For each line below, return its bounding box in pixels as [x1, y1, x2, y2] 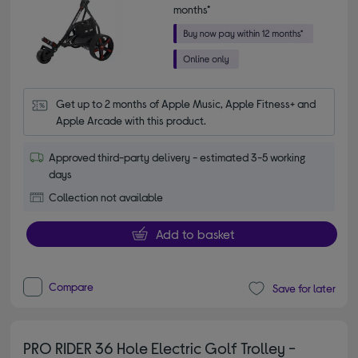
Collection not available [49, 190, 164, 204]
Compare [49, 279, 94, 293]
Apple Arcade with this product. [56, 113, 207, 127]
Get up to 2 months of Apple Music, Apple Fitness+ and [56, 97, 316, 110]
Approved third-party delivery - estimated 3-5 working [49, 150, 306, 164]
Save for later [272, 281, 336, 296]
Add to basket [155, 226, 234, 241]
